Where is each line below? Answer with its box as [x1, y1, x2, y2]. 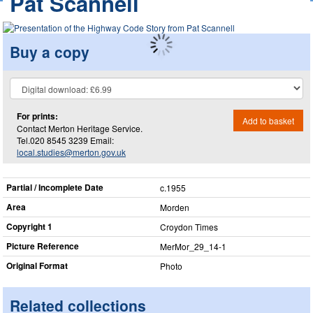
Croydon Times [160, 221, 218, 233]
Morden [160, 201, 189, 213]
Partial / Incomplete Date [6, 181, 103, 194]
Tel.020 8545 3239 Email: [17, 133, 114, 146]
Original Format [6, 259, 68, 272]
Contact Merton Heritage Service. [17, 122, 143, 134]
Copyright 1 [6, 220, 52, 233]
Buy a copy [10, 41, 89, 62]
